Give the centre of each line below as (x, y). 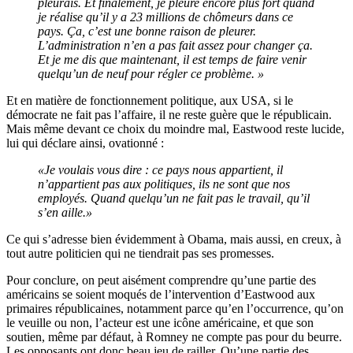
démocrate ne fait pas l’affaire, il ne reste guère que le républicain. (169, 114)
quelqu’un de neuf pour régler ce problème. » (151, 73)
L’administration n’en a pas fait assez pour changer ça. (175, 45)
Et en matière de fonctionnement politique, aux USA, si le (150, 100)
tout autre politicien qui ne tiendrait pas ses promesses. (140, 253)
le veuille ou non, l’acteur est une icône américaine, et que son (160, 322)
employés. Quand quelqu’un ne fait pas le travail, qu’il (174, 198)
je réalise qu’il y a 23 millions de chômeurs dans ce (165, 17)
